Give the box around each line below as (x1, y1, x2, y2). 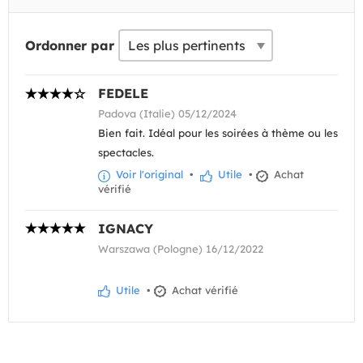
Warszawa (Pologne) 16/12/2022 (98, 241, 263, 255)
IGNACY (98, 220, 153, 237)
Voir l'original (113, 168, 183, 181)
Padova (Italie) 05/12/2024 (98, 107, 237, 121)
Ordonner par (25, 37, 114, 54)
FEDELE (98, 85, 148, 102)
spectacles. (98, 146, 154, 160)
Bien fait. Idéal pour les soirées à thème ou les (98, 126, 338, 140)
